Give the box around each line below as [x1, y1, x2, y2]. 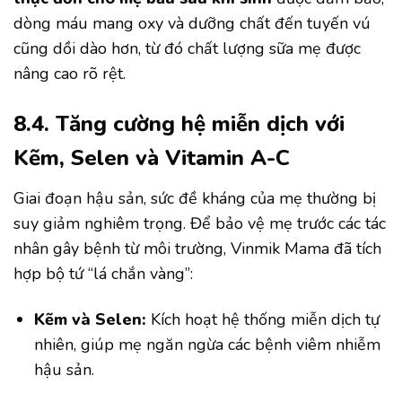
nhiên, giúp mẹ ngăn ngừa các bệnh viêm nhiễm [34, 334, 381, 356]
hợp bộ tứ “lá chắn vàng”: [13, 263, 193, 285]
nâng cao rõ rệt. [13, 62, 126, 84]
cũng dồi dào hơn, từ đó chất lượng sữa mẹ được [13, 37, 361, 59]
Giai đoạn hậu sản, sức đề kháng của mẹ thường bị [13, 188, 376, 210]
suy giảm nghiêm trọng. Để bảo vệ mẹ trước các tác [13, 213, 386, 235]
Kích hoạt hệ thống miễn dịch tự [146, 309, 380, 331]
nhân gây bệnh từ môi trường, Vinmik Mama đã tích [13, 238, 381, 260]
